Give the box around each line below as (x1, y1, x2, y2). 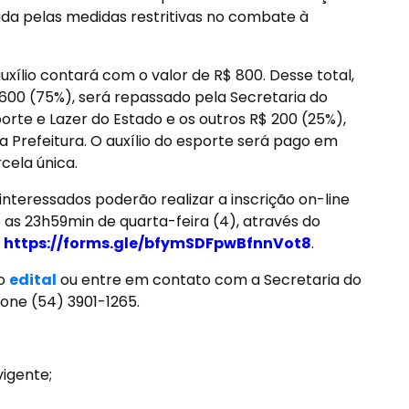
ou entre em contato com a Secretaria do (56, 269, 362, 290)
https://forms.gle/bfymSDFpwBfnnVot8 (3, 233, 311, 254)
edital (8, 269, 57, 290)
